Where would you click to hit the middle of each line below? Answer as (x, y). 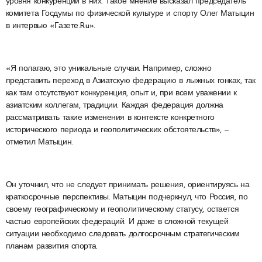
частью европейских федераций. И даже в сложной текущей (117, 222)
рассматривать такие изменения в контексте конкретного (110, 118)
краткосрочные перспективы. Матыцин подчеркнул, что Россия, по (127, 197)
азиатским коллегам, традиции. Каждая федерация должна (114, 105)
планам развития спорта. (51, 246)
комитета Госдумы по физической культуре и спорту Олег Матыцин (130, 13)
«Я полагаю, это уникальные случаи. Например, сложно (108, 68)
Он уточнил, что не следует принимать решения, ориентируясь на (127, 185)
